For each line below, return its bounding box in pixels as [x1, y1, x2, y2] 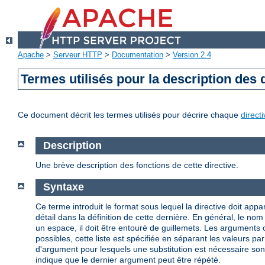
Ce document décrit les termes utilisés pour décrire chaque [18, 110, 241, 120]
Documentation [112, 50, 163, 60]
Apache [18, 50, 44, 60]
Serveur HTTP [53, 50, 102, 60]
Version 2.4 [173, 50, 211, 60]
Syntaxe [43, 181, 84, 193]
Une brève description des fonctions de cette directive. [35, 160, 238, 170]
